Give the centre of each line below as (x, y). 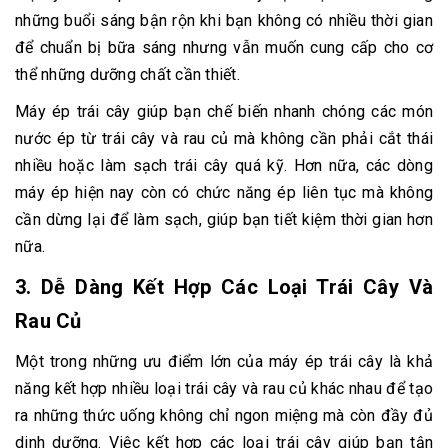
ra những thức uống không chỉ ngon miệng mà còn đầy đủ (224, 415)
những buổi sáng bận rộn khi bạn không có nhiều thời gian (224, 20)
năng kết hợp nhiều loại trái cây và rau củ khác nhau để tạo (224, 388)
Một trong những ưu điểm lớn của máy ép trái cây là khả (224, 361)
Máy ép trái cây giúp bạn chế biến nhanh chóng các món (224, 111)
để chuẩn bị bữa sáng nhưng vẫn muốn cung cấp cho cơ (224, 47)
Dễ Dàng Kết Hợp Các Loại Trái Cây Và (237, 286)
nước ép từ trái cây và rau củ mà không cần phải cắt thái (224, 138)
